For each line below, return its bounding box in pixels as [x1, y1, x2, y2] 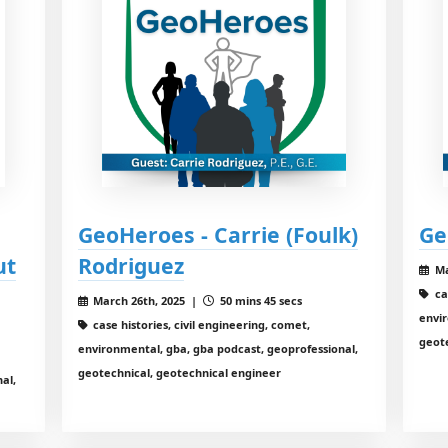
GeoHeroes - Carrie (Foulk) [77, 220, 358, 250]
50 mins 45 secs [217, 293, 303, 309]
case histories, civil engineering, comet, [90, 317, 311, 333]
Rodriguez [77, 251, 184, 281]
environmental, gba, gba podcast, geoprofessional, [77, 341, 358, 357]
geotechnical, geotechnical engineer [77, 365, 281, 381]
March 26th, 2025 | [90, 293, 204, 309]
